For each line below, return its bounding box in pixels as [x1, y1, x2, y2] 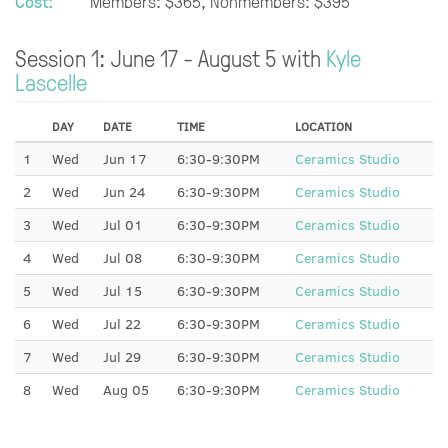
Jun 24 [103, 182, 146, 201]
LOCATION [295, 118, 352, 134]
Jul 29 [103, 347, 141, 366]
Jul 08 [103, 248, 142, 267]
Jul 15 [103, 281, 142, 300]
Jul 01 [103, 215, 143, 234]
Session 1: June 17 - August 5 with [15, 43, 326, 73]
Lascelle [15, 67, 87, 97]
